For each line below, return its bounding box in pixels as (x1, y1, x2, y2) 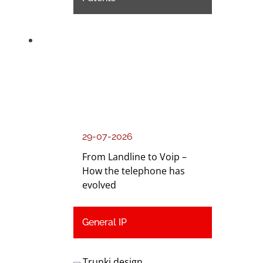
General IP (82, 217, 127, 228)
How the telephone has (82, 164, 186, 178)
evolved (82, 178, 117, 192)
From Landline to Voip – (82, 150, 187, 164)
